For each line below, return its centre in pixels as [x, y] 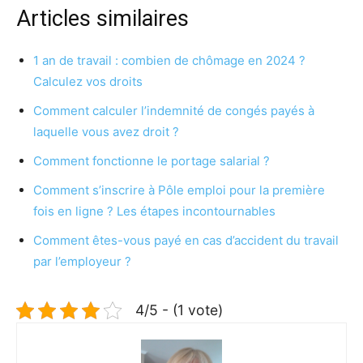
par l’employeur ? [82, 262]
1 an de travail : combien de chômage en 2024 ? [169, 61]
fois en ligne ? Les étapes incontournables [154, 211]
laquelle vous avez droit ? [106, 132]
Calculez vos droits [88, 82]
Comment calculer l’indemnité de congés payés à [174, 111]
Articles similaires [102, 19]
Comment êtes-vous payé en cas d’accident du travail [186, 241]
